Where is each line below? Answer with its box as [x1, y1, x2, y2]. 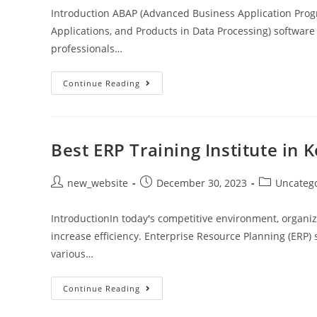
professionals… [51, 41, 122, 55]
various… [51, 246, 93, 260]
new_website [67, 175, 128, 190]
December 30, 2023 [156, 175, 247, 190]
